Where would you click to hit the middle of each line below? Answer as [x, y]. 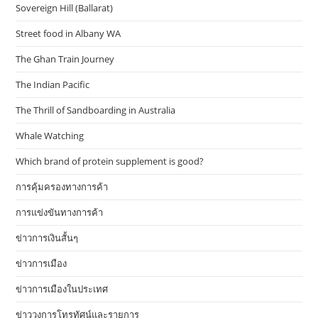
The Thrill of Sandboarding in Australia [96, 110]
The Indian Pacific [53, 85]
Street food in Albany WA [68, 34]
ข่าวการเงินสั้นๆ [47, 238]
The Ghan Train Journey [65, 59]
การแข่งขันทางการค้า [60, 213]
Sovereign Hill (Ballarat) [65, 8]
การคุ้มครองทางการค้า [62, 187]
